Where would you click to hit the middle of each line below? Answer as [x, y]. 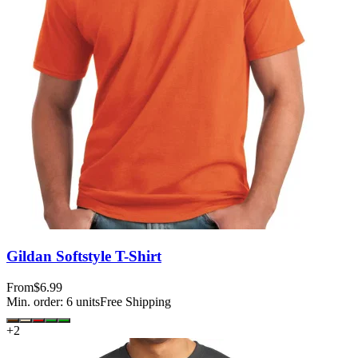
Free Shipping [135, 301]
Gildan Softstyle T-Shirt [84, 256]
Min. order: [36, 301]
